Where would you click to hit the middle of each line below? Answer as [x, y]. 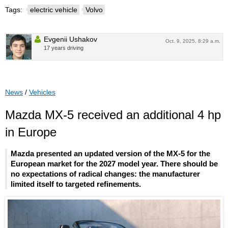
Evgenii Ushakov [70, 39]
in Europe [31, 132]
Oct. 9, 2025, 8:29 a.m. [193, 41]
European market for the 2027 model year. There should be [114, 164]
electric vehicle [54, 9]
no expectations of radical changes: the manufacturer [105, 174]
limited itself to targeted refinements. [76, 184]
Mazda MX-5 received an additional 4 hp [113, 115]
